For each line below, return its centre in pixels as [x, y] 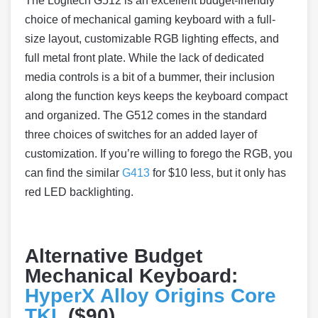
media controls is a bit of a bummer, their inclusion [150, 77]
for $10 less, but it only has [218, 173]
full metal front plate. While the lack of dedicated [144, 58]
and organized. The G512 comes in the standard [146, 116]
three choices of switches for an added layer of [141, 135]
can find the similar [73, 173]
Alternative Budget [114, 256]
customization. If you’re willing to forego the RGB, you [159, 154]
